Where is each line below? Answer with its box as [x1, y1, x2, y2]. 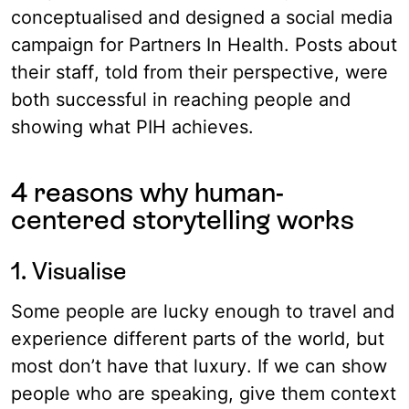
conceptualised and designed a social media [11, 6, 393, 29]
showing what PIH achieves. [11, 116, 254, 139]
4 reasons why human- [11, 176, 284, 209]
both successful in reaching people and [11, 89, 351, 111]
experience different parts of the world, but [11, 328, 384, 351]
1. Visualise [11, 257, 131, 286]
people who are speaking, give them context [11, 383, 396, 405]
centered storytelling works [11, 204, 354, 236]
